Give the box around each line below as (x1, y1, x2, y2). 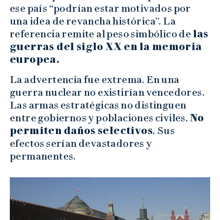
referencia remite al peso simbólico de (10, 28, 193, 40)
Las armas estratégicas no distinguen (10, 99, 187, 111)
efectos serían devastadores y (10, 137, 152, 150)
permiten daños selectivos (10, 125, 153, 137)
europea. (10, 54, 60, 66)
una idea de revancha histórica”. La (10, 15, 176, 27)
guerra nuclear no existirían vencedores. (10, 86, 205, 99)
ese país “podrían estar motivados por (10, 2, 191, 15)
